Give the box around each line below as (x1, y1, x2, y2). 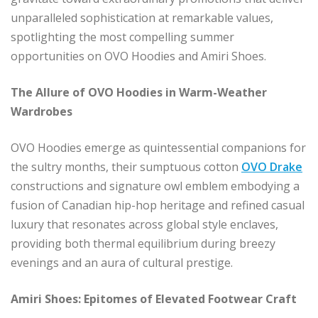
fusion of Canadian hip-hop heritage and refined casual (11, 197, 305, 213)
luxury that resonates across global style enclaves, (11, 216, 278, 232)
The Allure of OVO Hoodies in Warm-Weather (11, 84, 267, 100)
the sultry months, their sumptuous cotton (11, 158, 241, 175)
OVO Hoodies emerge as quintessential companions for (11, 139, 306, 155)
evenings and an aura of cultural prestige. (11, 254, 233, 270)
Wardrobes (11, 103, 72, 119)
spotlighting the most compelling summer (11, 28, 234, 45)
